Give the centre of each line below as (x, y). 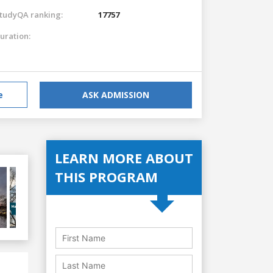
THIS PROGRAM (106, 176)
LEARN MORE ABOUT (124, 158)
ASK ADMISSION (116, 94)
